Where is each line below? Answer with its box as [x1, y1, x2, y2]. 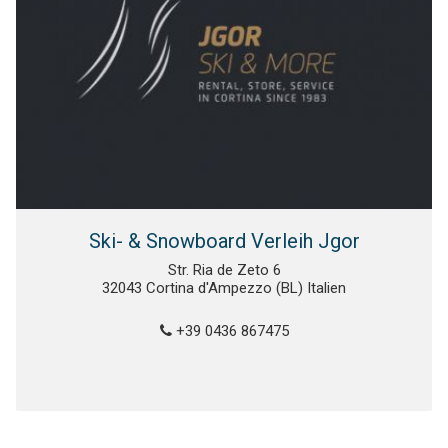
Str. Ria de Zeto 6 [167, 261, 281, 280]
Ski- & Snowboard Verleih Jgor [88, 229, 360, 254]
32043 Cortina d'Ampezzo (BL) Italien [102, 279, 346, 298]
